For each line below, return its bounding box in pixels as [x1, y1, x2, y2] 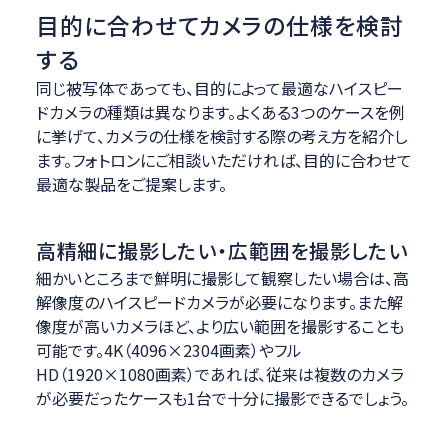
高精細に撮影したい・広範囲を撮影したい [35, 236, 409, 266]
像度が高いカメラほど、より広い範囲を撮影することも [35, 314, 404, 339]
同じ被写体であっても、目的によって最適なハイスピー [35, 76, 403, 101]
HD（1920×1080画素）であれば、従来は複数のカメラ [35, 362, 404, 387]
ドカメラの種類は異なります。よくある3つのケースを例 [35, 100, 405, 125]
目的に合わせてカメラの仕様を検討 [35, 8, 404, 43]
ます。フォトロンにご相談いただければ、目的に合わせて [35, 148, 412, 173]
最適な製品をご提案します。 [35, 172, 227, 197]
